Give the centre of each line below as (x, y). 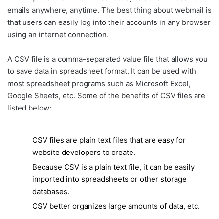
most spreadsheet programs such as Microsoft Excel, (99, 83)
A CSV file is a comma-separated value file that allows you (108, 59)
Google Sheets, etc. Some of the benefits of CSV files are (106, 96)
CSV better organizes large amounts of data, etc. (116, 206)
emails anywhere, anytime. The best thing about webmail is (109, 10)
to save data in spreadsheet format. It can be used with (102, 71)
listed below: (29, 108)
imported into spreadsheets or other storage (109, 179)
